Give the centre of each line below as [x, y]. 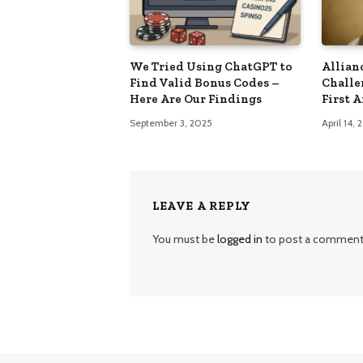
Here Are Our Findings [196, 99]
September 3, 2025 [171, 123]
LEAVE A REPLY [202, 206]
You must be [185, 239]
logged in [240, 239]
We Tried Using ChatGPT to [211, 67]
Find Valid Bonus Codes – [205, 83]
